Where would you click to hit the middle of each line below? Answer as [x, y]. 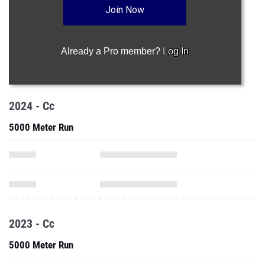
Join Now [125, 10]
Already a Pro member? [112, 51]
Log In [176, 51]
